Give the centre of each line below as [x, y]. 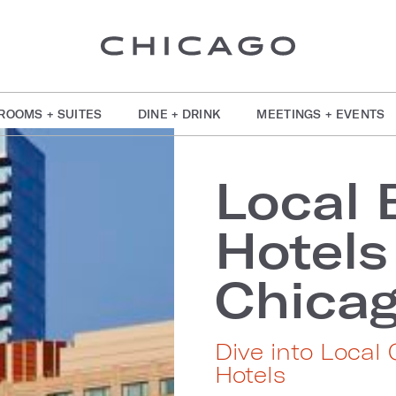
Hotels [251, 374]
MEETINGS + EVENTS [321, 114]
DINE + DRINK [179, 114]
